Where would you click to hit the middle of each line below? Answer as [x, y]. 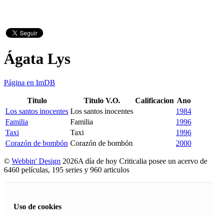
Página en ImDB [30, 82]
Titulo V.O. [102, 100]
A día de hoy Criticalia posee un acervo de [143, 161]
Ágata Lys [37, 59]
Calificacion [155, 100]
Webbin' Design [36, 161]
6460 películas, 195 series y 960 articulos [69, 170]
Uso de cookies [38, 207]
